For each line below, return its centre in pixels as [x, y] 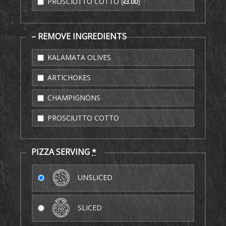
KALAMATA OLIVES [78, 57]
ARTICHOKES [68, 77]
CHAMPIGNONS [73, 98]
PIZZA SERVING [62, 152]
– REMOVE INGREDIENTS [79, 36]
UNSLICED [94, 177]
